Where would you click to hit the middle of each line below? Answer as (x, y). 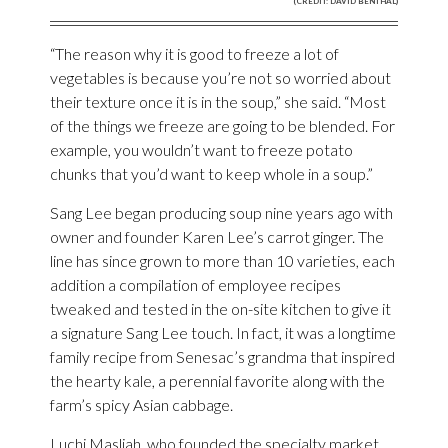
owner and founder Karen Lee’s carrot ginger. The (217, 236)
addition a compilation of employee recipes (195, 284)
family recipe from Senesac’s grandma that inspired (222, 356)
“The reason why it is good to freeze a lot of (194, 53)
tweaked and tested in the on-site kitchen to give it (220, 308)
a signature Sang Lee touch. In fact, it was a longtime (223, 332)
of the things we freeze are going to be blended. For (222, 125)
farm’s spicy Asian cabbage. (141, 404)
